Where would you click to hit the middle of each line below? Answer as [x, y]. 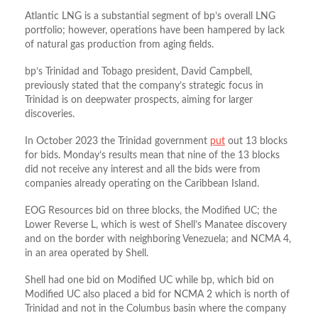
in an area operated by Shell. [87, 254]
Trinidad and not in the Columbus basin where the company [155, 309]
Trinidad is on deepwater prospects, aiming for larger [139, 100]
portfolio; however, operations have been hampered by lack [155, 31]
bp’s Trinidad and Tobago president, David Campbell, [138, 72]
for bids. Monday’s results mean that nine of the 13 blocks [152, 156]
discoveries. [50, 115]
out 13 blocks [256, 142]
